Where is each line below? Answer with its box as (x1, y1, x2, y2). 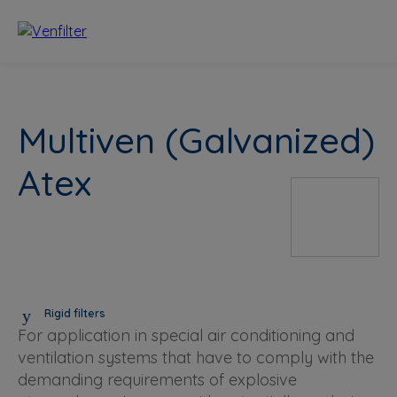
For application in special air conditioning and (18, 324, 354, 346)
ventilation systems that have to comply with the (18, 346, 374, 368)
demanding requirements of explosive (18, 369, 297, 390)
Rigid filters (44, 307, 105, 321)
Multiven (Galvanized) (18, 117, 375, 162)
